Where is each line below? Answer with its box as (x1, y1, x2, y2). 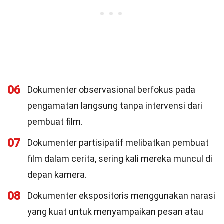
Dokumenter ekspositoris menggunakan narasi (27, 190, 215, 201)
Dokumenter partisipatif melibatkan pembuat (27, 137, 209, 148)
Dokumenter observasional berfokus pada (27, 84, 195, 95)
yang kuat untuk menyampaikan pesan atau (27, 206, 203, 217)
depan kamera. (27, 169, 87, 180)
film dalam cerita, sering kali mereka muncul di (27, 153, 212, 164)
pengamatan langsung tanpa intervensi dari (27, 100, 202, 111)
